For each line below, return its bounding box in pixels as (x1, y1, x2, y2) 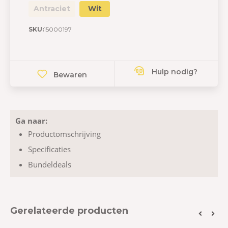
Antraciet (34, 4, 70, 13)
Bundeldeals (28, 159, 71, 170)
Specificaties (28, 144, 71, 155)
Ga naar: (15, 116, 47, 126)
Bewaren (53, 70, 87, 80)
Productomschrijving (28, 129, 101, 139)
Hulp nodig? (149, 67, 197, 76)
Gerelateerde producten (10, 205, 128, 217)
